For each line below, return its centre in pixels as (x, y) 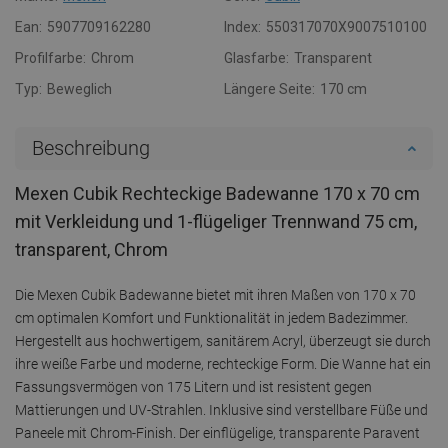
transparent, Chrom (91, 249)
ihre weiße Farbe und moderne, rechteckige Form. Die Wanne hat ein (223, 363)
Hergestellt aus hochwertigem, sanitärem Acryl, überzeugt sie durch (223, 340)
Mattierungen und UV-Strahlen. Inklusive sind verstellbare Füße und (221, 409)
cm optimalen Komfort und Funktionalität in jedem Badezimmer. (211, 317)
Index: (242, 26)
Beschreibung (91, 147)
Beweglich (79, 88)
